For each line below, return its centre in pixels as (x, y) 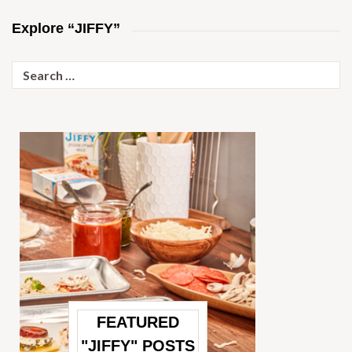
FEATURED (137, 322)
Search (29, 68)
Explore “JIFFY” (66, 28)
